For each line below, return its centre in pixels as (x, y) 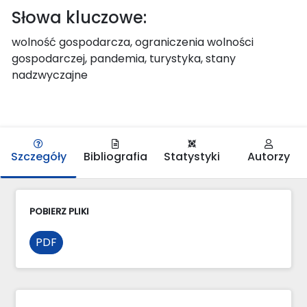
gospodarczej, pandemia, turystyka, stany (124, 58)
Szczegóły (38, 156)
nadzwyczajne (50, 75)
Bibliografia (115, 156)
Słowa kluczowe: (79, 17)
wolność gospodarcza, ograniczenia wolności (133, 42)
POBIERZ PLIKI (59, 211)
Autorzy (269, 156)
